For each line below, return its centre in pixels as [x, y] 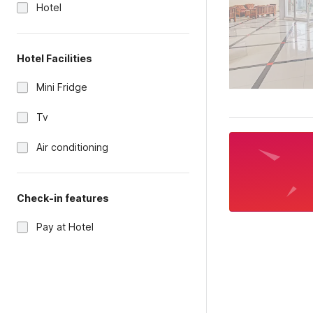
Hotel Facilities [54, 58]
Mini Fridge [62, 87]
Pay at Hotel [65, 227]
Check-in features [63, 198]
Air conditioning [72, 147]
